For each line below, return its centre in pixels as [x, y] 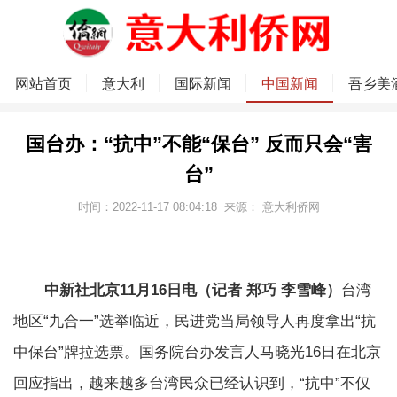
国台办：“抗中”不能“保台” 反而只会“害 [198, 144]
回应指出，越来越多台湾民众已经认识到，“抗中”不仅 [192, 384]
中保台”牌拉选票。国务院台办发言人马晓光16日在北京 [197, 353]
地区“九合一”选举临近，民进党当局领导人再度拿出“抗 [195, 322]
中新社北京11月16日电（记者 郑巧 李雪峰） [193, 291]
